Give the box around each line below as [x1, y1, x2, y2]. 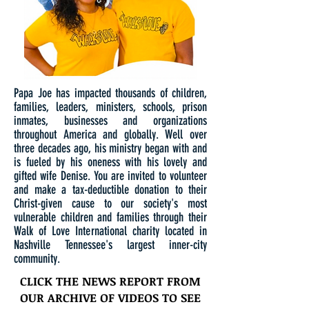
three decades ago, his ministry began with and [14, 141, 207, 156]
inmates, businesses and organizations [14, 113, 207, 128]
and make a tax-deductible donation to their [14, 182, 207, 197]
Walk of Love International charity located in [14, 223, 207, 239]
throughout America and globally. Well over [14, 127, 207, 142]
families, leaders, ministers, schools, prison [14, 99, 207, 114]
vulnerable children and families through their [14, 210, 207, 225]
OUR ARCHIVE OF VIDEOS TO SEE [20, 290, 201, 306]
